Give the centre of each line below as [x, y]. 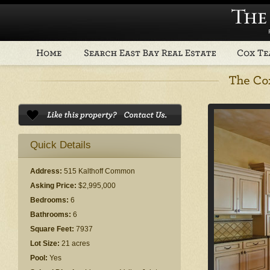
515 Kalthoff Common [99, 171]
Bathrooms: [51, 215]
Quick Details [61, 145]
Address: [46, 171]
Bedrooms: [49, 200]
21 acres [75, 243]
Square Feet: [52, 229]
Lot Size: [45, 243]
